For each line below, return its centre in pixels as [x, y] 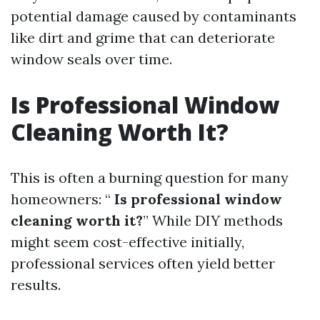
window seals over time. [91, 59]
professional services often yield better [143, 263]
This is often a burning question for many [150, 177]
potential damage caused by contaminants [154, 16]
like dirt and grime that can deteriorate [143, 37]
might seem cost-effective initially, [127, 242]
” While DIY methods [213, 220]
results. [36, 285]
